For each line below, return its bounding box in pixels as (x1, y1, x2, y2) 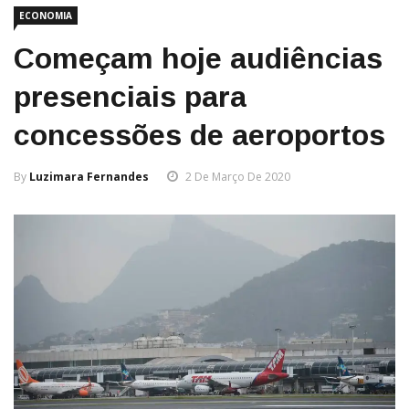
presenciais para (14, 80, 246, 114)
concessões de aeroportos (14, 119, 385, 152)
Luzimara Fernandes (29, 169, 149, 185)
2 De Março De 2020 (185, 169, 290, 185)
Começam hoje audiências (14, 42, 383, 76)
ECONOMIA (19, 9, 72, 23)
